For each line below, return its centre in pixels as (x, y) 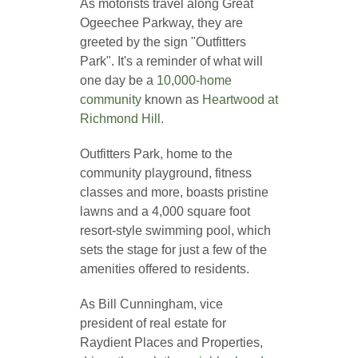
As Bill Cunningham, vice (151, 304)
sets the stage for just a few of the (173, 250)
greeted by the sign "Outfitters (163, 42)
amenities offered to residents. (164, 269)
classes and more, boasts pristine (174, 193)
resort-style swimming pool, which (175, 231)
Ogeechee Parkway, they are (161, 23)
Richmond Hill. (125, 119)
